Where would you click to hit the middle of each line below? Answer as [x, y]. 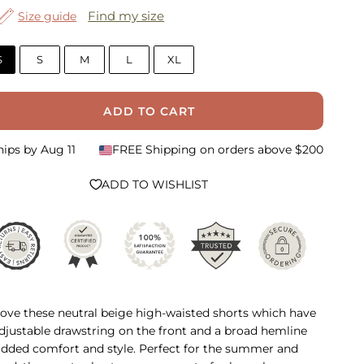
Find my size [126, 16]
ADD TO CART [149, 111]
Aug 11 [58, 150]
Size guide [48, 17]
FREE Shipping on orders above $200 [217, 150]
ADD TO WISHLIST [155, 184]
